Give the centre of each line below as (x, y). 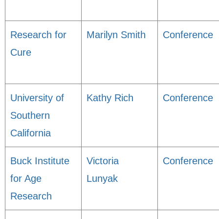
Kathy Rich (110, 98)
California (31, 133)
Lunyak (102, 178)
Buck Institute (40, 161)
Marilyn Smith (116, 35)
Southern (30, 115)
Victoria (103, 161)
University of (37, 98)
